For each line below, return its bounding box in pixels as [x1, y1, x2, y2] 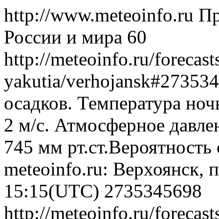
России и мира [4, 26, 122, 47]
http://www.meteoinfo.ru [4, 4, 198, 25]
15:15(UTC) [4, 180, 104, 201]
